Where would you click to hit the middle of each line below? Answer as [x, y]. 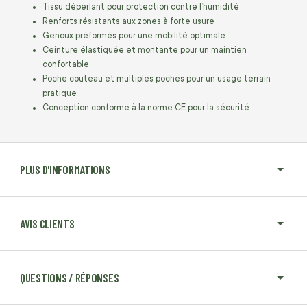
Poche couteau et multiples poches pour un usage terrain [157, 79]
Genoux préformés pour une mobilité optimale [134, 36]
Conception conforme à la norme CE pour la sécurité [146, 108]
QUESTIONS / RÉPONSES [70, 278]
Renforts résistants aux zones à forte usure [128, 22]
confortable [66, 65]
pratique [60, 94]
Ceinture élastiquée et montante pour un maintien [145, 50]
